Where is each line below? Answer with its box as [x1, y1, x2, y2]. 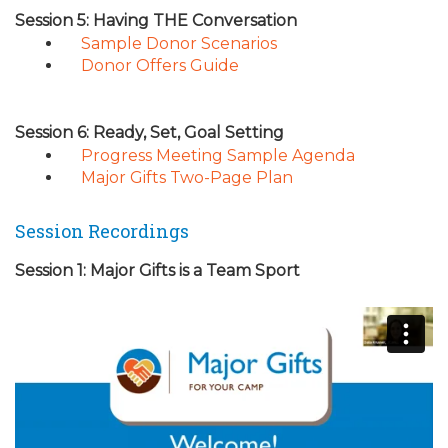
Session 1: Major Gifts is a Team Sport [15, 261, 300, 280]
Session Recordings [15, 219, 189, 243]
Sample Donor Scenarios [80, 34, 277, 53]
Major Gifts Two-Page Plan [80, 168, 293, 187]
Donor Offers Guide [80, 56, 239, 75]
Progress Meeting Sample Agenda [80, 146, 355, 165]
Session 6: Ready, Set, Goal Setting [15, 123, 284, 142]
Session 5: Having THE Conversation [15, 11, 297, 30]
